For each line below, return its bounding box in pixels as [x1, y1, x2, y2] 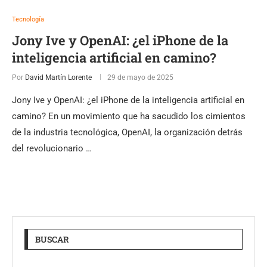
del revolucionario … [12, 142, 92, 154]
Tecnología [12, 15, 44, 23]
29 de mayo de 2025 [107, 73, 173, 82]
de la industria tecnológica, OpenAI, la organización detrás [12, 126, 243, 138]
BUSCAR [35, 233, 69, 245]
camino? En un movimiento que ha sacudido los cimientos [12, 110, 246, 122]
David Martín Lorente [25, 73, 92, 82]
